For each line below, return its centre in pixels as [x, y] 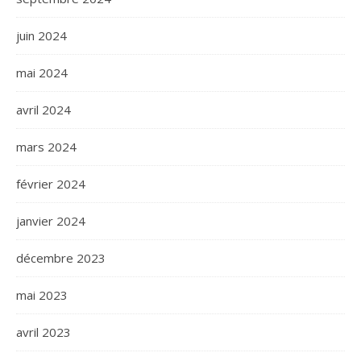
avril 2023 [44, 332]
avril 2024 [44, 110]
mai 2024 [42, 73]
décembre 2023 [61, 258]
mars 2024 [46, 147]
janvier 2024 [51, 221]
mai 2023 [42, 295]
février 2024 [51, 184]
